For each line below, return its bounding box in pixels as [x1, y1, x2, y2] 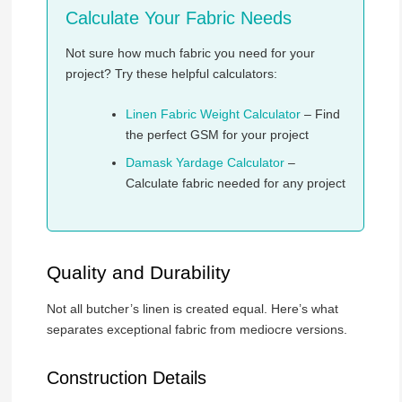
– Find [300, 106, 340, 121]
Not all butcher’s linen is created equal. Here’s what [46, 301, 338, 317]
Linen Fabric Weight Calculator [125, 106, 301, 121]
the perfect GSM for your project [125, 127, 309, 142]
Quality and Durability [46, 262, 231, 284]
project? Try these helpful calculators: [65, 66, 277, 81]
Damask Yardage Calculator [125, 154, 284, 170]
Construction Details [46, 368, 206, 389]
